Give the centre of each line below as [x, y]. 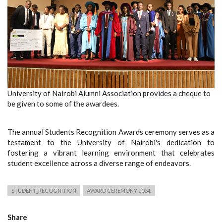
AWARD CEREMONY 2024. [119, 191]
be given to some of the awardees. [63, 104]
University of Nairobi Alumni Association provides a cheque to [109, 93]
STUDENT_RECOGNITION [44, 191]
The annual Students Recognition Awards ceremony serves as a [111, 132]
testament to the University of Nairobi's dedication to [111, 142]
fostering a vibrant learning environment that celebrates [111, 153]
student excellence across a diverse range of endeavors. [99, 163]
